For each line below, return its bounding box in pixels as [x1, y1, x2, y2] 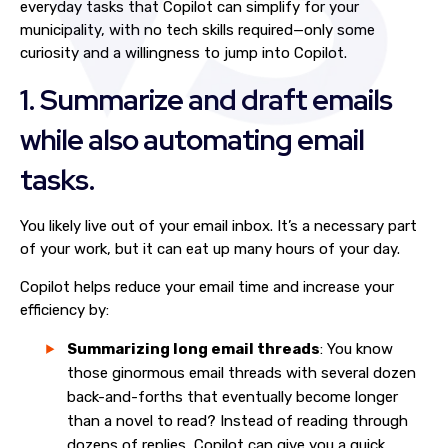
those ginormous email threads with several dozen [67, 364, 416, 382]
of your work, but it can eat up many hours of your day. [20, 240, 400, 258]
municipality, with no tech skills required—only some [20, 21, 375, 39]
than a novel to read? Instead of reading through [67, 412, 408, 430]
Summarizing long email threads [67, 340, 320, 358]
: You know [320, 340, 393, 358]
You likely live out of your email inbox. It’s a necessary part [20, 217, 417, 235]
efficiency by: [20, 301, 109, 319]
